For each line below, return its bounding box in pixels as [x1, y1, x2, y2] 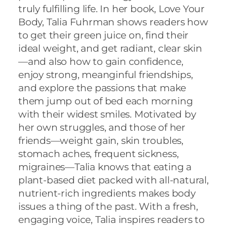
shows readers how [115, 16, 208, 28]
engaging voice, [18, 213, 95, 225]
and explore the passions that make [18, 82, 186, 94]
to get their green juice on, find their [18, 29, 189, 41]
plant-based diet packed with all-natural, [18, 174, 209, 186]
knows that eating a [95, 161, 192, 173]
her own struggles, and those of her [18, 121, 185, 133]
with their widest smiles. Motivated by [18, 108, 196, 120]
